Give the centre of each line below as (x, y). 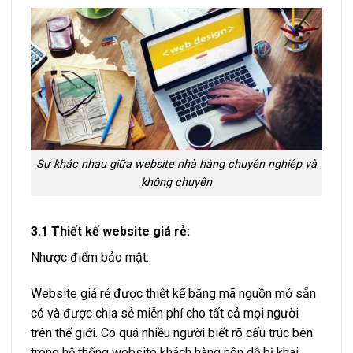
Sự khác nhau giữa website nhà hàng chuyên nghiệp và (176, 164)
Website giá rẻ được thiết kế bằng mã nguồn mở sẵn (173, 293)
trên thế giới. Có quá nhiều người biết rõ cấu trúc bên (172, 333)
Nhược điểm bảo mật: (90, 257)
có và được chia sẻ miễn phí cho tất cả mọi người (165, 313)
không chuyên (176, 182)
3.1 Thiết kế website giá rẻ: (110, 231)
